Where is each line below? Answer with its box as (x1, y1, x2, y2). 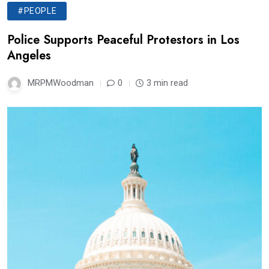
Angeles (7, 47, 51, 65)
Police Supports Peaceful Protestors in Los (7, 31, 240, 49)
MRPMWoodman (28, 77, 94, 89)
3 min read (147, 77, 188, 89)
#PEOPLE (17, 6, 57, 16)
